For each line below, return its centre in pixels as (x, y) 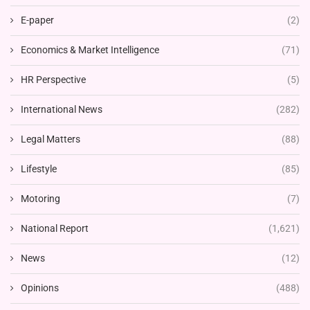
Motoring (40, 198)
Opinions (40, 288)
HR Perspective (53, 79)
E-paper (37, 20)
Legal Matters (51, 139)
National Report (55, 228)
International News (62, 109)
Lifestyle (39, 168)
